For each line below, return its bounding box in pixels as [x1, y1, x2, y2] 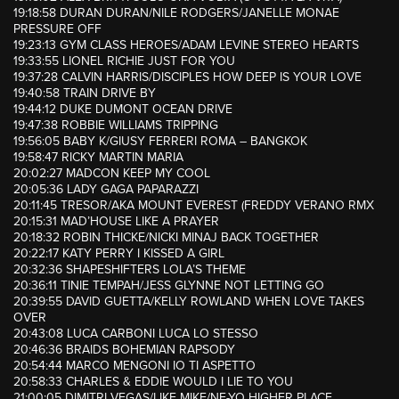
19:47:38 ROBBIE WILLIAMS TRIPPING [13, 118, 218, 134]
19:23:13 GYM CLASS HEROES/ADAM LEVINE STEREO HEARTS [13, 37, 359, 53]
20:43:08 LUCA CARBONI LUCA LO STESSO [13, 326, 258, 342]
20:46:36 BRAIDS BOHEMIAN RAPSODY [13, 342, 235, 358]
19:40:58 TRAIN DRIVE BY [13, 85, 156, 102]
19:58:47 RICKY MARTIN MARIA [13, 150, 183, 166]
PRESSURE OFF [13, 21, 102, 37]
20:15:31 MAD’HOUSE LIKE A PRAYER [13, 214, 219, 230]
